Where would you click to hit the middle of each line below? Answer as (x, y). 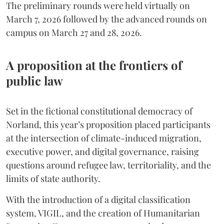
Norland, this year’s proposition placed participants (108, 125)
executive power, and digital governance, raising (102, 152)
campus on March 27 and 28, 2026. (74, 33)
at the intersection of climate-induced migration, (104, 138)
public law (34, 81)
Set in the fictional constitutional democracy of (99, 111)
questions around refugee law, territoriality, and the (108, 165)
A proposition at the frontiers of (94, 65)
